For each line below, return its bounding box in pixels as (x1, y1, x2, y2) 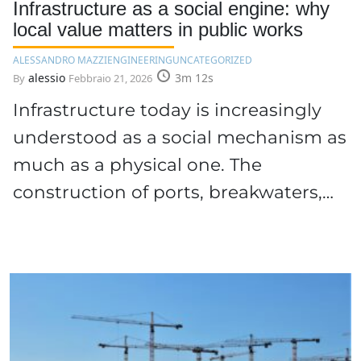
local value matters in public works (13, 18, 303, 40)
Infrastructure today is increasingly (13, 98, 322, 120)
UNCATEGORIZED (172, 52, 252, 67)
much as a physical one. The (13, 153, 262, 175)
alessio (25, 69, 68, 85)
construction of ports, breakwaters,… (13, 180, 334, 202)
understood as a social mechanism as (13, 126, 346, 147)
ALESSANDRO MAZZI (13, 52, 107, 67)
